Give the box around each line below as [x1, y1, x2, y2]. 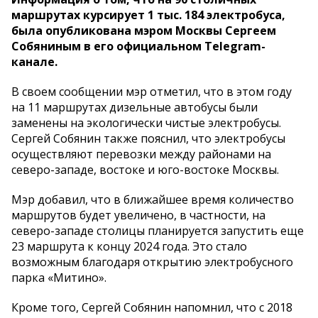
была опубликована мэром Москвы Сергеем [11, 22, 276, 38]
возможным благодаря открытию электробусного [11, 253, 293, 270]
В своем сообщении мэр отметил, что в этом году [11, 83, 292, 99]
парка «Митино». [11, 269, 106, 285]
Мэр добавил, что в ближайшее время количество [11, 191, 294, 207]
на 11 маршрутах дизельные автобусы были [11, 99, 258, 115]
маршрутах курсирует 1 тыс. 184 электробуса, [11, 6, 285, 23]
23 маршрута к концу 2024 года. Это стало [11, 238, 247, 254]
